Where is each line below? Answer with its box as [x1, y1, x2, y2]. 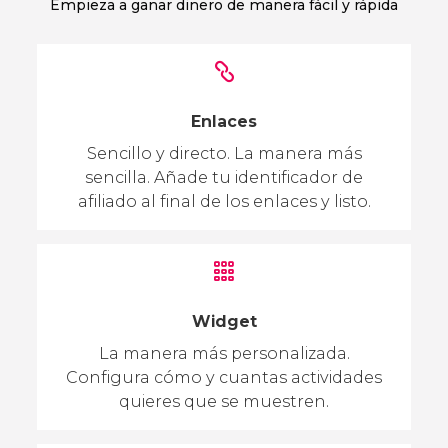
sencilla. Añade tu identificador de [85, 167, 363, 187]
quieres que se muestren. [119, 391, 329, 411]
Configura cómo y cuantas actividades [66, 367, 382, 387]
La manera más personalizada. [98, 343, 350, 363]
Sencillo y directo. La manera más [86, 143, 362, 163]
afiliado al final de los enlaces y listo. [77, 191, 371, 211]
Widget [191, 311, 257, 331]
